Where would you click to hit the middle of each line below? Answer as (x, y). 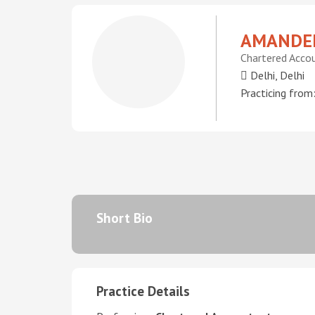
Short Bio (124, 218)
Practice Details (143, 291)
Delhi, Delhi (276, 75)
